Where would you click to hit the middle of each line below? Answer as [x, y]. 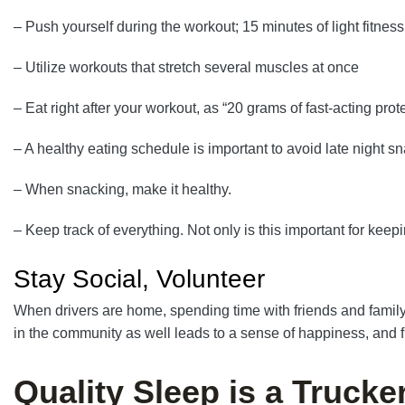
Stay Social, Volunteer [139, 278]
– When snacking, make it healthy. [122, 189]
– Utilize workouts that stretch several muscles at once [186, 67]
